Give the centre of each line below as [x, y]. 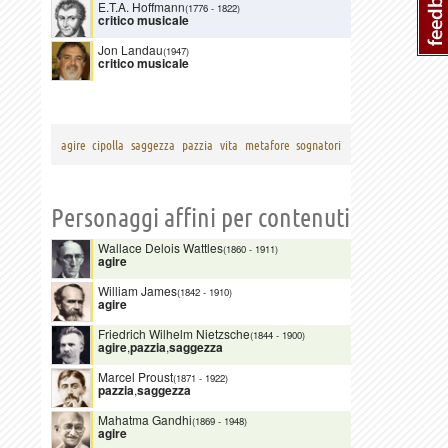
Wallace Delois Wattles [160, 247]
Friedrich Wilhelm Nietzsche [174, 333]
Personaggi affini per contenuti [200, 217]
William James [137, 290]
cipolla [108, 144]
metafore [267, 144]
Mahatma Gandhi [145, 419]
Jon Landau [130, 49]
